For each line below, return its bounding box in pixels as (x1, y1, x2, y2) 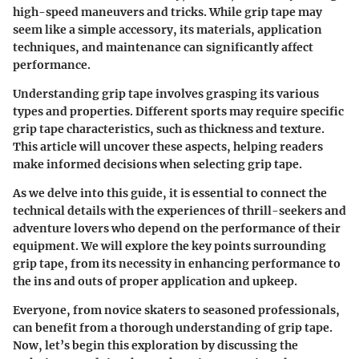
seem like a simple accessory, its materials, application (13, 22, 322, 37)
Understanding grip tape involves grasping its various (13, 86, 319, 101)
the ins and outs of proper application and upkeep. (13, 273, 297, 288)
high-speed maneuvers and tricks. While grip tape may (13, 4, 322, 19)
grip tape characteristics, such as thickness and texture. (13, 121, 325, 136)
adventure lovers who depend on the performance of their (13, 220, 341, 236)
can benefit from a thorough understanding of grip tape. (13, 320, 333, 335)
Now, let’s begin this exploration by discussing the (13, 337, 298, 353)
